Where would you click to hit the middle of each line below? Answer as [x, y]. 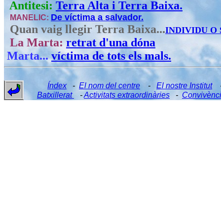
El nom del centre [110, 86]
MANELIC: [27, 18]
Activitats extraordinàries [127, 95]
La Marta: [35, 42]
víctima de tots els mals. [111, 56]
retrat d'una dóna [111, 42]
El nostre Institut [184, 86]
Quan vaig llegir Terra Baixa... [85, 29]
